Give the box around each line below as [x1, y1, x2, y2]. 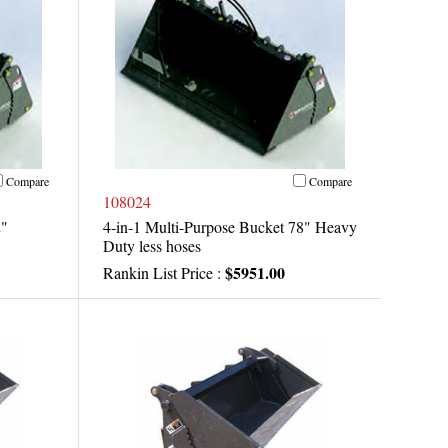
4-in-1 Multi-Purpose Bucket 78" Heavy [102, 216, 357, 238]
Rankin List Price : [102, 262, 225, 284]
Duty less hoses [102, 235, 201, 257]
